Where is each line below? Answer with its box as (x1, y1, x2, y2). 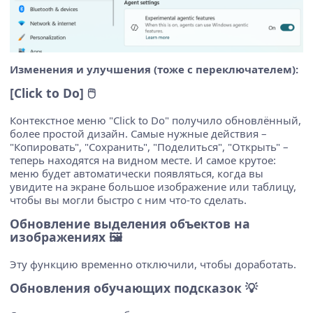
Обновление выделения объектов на (10, 215, 250, 233)
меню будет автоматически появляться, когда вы (10, 166, 263, 181)
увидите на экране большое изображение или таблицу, (10, 180, 296, 194)
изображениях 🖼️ (10, 228, 122, 246)
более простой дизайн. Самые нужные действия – (10, 126, 267, 141)
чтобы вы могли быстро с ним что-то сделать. (10, 193, 247, 208)
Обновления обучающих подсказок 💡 (10, 279, 258, 297)
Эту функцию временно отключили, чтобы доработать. (10, 257, 296, 272)
